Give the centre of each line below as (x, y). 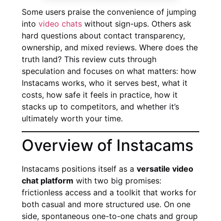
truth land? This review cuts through (89, 59)
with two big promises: (117, 181)
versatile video (165, 169)
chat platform (48, 181)
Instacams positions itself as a (79, 169)
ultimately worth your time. (72, 118)
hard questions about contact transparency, (103, 35)
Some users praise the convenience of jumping (109, 12)
